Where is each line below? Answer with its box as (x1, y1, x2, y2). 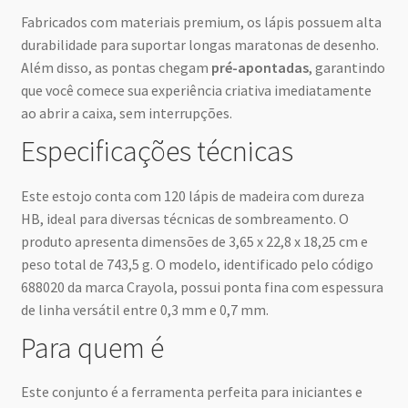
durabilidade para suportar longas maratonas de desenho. (20, 36, 379, 55)
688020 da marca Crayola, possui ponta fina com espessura (20, 277, 383, 296)
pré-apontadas (210, 58, 309, 77)
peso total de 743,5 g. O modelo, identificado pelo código (20, 254, 373, 273)
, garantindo (308, 58, 385, 77)
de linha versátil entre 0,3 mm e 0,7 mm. (20, 300, 269, 319)
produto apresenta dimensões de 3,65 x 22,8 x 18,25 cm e (20, 231, 368, 250)
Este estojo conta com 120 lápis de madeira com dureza (20, 186, 364, 205)
